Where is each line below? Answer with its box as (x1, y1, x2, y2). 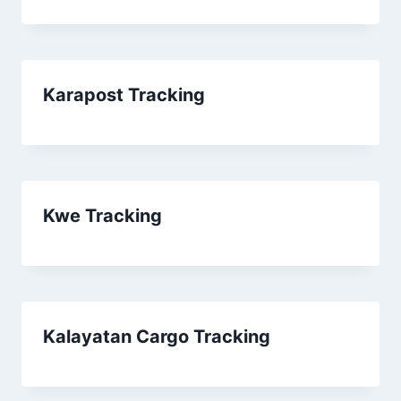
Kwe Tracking (43, 205, 162, 226)
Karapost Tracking (43, 84, 205, 106)
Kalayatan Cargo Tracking (43, 326, 270, 347)
